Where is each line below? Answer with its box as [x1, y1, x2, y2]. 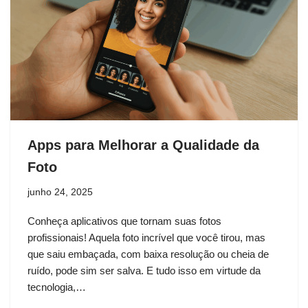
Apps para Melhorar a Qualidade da [27, 137, 259, 153]
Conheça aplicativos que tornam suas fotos [27, 214, 221, 227]
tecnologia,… [27, 280, 89, 293]
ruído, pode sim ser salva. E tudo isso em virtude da [27, 264, 261, 276]
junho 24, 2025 [27, 186, 93, 197]
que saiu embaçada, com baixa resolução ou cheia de [27, 247, 269, 260]
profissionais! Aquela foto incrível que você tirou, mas [27, 231, 265, 243]
